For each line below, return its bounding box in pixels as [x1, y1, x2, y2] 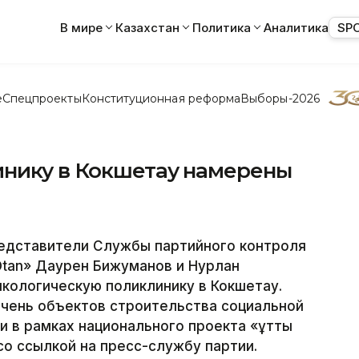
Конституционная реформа [81, 91, 241, 106]
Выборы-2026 [240, 91, 320, 106]
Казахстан [115, 19, 179, 35]
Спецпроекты [2, 91, 82, 106]
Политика [192, 19, 251, 35]
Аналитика [264, 19, 329, 35]
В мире [60, 19, 103, 35]
